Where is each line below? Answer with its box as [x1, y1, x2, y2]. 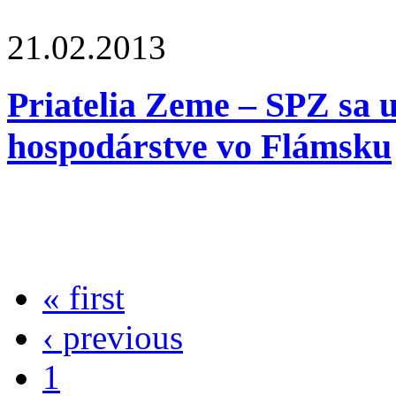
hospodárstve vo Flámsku [7, 126, 392, 167]
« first [42, 278, 125, 316]
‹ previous [42, 317, 183, 356]
